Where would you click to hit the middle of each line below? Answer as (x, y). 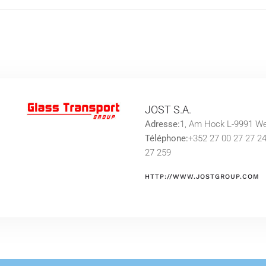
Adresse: (162, 124)
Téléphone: (167, 138)
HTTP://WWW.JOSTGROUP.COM (202, 177)
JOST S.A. (168, 110)
